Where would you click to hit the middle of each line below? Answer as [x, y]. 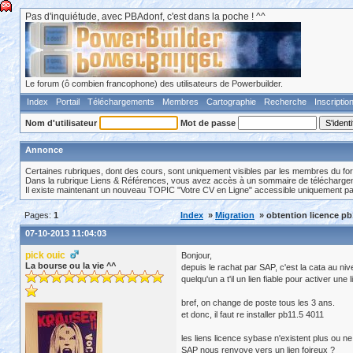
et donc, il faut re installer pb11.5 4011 [253, 314]
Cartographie [231, 102]
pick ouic [48, 255]
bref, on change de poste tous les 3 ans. [258, 303]
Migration [235, 215]
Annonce [44, 150]
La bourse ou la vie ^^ [71, 266]
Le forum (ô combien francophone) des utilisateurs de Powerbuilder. [154, 84]
